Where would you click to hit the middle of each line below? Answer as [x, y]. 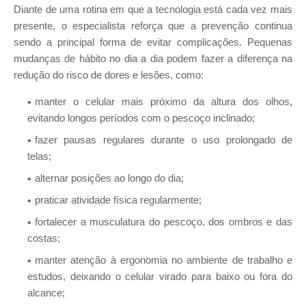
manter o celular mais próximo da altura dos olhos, [164, 101]
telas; [39, 156]
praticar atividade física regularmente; [118, 200]
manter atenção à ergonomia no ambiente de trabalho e [164, 260]
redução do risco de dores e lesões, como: [109, 75]
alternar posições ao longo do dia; [109, 178]
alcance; [46, 293]
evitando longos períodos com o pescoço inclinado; [141, 118]
